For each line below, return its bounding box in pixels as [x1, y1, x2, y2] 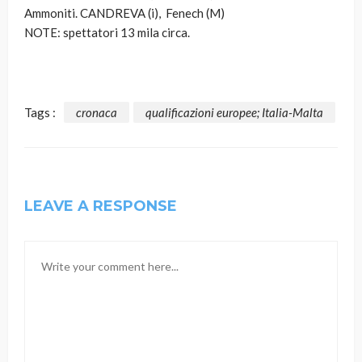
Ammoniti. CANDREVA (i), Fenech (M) [24, 6, 225, 21]
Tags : [24, 104, 56, 120]
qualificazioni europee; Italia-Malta [145, 104, 323, 120]
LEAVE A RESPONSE [24, 196, 177, 215]
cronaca [76, 104, 117, 120]
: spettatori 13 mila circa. [57, 25, 190, 40]
